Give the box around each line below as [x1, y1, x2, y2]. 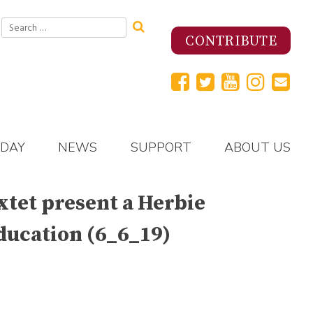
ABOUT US [224, 139, 291, 156]
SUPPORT [130, 139, 191, 156]
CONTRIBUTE [185, 32, 277, 50]
